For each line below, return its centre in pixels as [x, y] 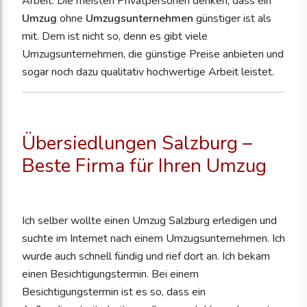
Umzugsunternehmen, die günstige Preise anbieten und [153, 54]
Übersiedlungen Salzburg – [137, 144]
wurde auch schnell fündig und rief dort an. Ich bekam [146, 257]
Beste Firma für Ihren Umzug [144, 166]
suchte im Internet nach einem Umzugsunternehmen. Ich [153, 239]
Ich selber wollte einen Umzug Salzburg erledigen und [149, 221]
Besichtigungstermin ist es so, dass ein [114, 292]
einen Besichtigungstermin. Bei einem [110, 274]
